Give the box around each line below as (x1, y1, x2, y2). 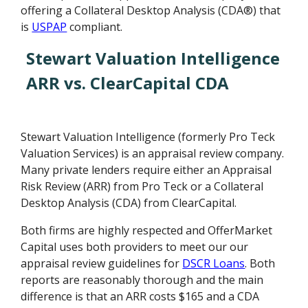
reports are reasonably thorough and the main (21, 272, 264, 288)
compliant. (67, 19, 123, 35)
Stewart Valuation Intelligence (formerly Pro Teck (21, 129, 276, 145)
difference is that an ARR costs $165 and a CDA (21, 289, 260, 305)
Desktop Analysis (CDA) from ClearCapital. (21, 195, 237, 211)
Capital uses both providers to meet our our (21, 239, 249, 255)
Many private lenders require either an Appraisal (21, 162, 272, 178)
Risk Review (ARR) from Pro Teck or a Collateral (21, 179, 264, 195)
